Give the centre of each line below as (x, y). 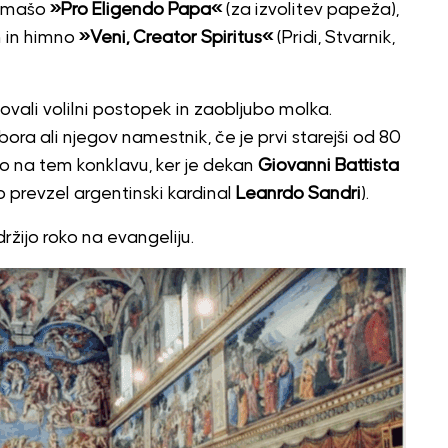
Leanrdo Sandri (298, 193)
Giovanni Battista (328, 165)
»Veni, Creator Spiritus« (175, 37)
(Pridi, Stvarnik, (333, 37)
